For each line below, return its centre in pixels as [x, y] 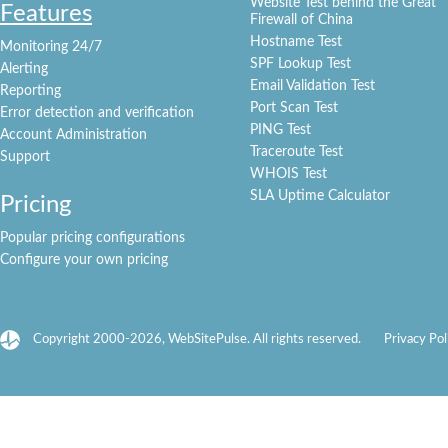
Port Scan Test [294, 108]
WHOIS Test [288, 174]
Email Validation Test [312, 86]
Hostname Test [296, 42]
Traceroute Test [296, 152]
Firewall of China [301, 20]
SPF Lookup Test [300, 64]
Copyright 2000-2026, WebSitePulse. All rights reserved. [197, 339]
